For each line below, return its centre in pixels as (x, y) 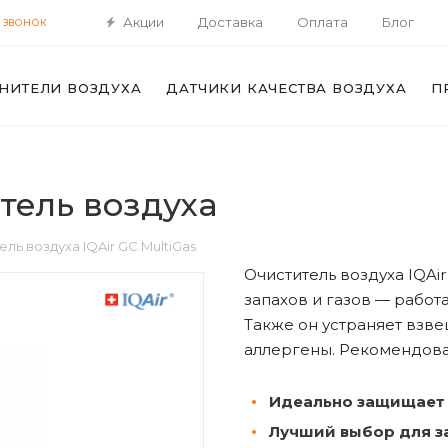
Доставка (230, 21)
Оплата (322, 21)
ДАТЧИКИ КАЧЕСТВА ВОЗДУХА (286, 88)
